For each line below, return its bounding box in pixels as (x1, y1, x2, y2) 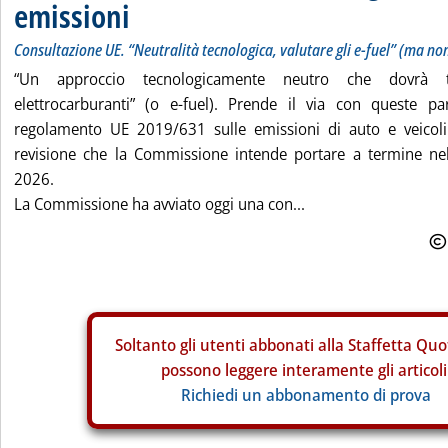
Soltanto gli (114, 334, 200, 356)
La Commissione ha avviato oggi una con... (14, 193, 305, 215)
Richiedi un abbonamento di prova (181, 384, 431, 406)
